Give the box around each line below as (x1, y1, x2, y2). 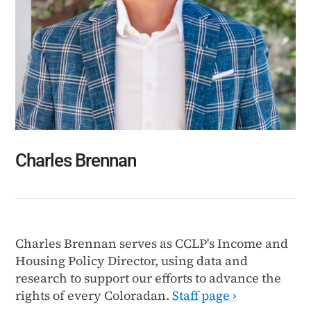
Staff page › (172, 287, 237, 305)
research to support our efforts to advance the (15, 269, 282, 287)
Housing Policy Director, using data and (15, 252, 249, 270)
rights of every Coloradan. (15, 287, 173, 305)
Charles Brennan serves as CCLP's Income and (15, 235, 289, 253)
